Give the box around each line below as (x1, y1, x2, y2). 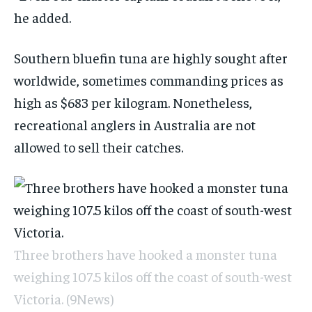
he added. (14, 8, 71, 26)
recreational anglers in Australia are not (14, 115, 256, 133)
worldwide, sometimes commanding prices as (14, 70, 283, 88)
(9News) (66, 289, 114, 307)
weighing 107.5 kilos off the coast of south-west (14, 267, 292, 285)
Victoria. (14, 289, 63, 307)
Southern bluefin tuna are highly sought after (14, 48, 288, 66)
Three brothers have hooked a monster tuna (14, 244, 277, 263)
